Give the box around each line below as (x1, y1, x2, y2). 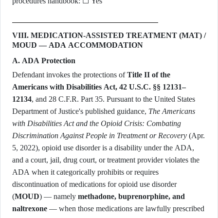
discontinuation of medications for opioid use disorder (12, 180, 177, 188)
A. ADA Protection (12, 56, 75, 65)
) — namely (39, 192, 78, 200)
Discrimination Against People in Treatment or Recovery (12, 131, 187, 140)
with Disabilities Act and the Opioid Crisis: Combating (12, 119, 181, 127)
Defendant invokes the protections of (12, 71, 127, 79)
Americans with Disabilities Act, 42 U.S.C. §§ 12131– (12, 83, 186, 91)
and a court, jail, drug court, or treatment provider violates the (12, 156, 200, 164)
